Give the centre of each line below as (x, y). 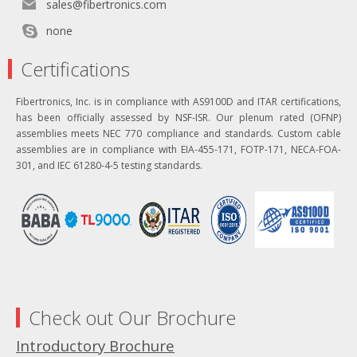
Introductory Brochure (95, 345)
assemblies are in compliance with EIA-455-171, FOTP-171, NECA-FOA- (178, 149)
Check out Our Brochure (132, 318)
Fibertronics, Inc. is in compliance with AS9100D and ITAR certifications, (178, 102)
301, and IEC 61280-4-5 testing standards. (109, 165)
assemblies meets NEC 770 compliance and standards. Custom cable (178, 133)
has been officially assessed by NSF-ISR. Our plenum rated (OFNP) (178, 118)
